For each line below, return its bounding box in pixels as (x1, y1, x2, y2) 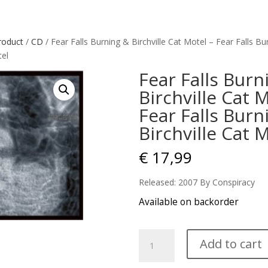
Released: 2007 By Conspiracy (138, 176, 255, 188)
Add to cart (199, 236, 262, 252)
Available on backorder (138, 196, 239, 208)
